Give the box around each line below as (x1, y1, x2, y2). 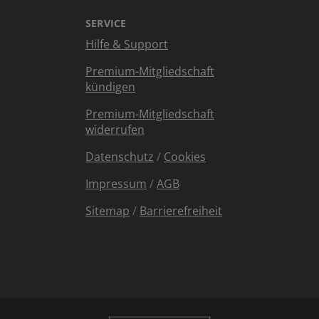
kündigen (85, 79, 135, 95)
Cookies (164, 149, 206, 164)
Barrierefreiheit (140, 203, 222, 219)
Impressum (85, 176, 147, 192)
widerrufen (85, 122, 145, 137)
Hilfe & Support (85, 36, 168, 52)
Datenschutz (85, 149, 154, 164)
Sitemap (85, 203, 130, 219)
